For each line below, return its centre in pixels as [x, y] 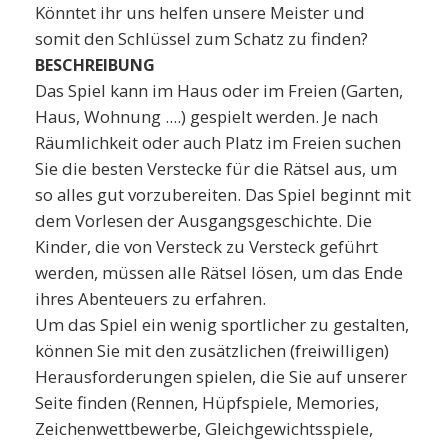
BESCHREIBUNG [95, 64]
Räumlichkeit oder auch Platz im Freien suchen [218, 142]
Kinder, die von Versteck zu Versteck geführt [206, 246]
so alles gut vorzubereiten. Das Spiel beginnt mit [223, 194]
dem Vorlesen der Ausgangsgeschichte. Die [203, 220]
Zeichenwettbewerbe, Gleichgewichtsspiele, [204, 428]
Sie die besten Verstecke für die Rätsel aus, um [216, 168]
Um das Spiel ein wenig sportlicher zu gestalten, [222, 324]
